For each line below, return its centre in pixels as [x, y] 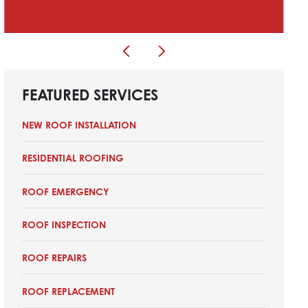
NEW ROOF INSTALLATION [79, 124]
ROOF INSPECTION [64, 224]
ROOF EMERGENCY [66, 191]
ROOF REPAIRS [55, 258]
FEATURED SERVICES [90, 94]
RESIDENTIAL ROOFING [73, 158]
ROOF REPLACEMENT [69, 291]
